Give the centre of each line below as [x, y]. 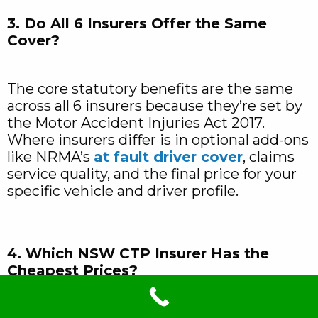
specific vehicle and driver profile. [123, 191]
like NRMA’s [50, 157]
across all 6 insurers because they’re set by [155, 106]
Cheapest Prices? [72, 270]
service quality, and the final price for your [152, 174]
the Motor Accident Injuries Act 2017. [136, 123]
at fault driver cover [168, 157]
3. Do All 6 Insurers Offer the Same [137, 23]
